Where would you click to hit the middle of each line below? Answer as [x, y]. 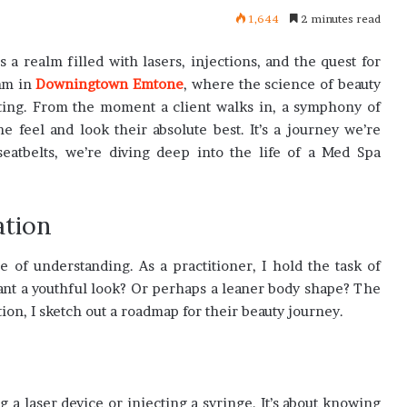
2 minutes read [339, 19]
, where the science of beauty [283, 84]
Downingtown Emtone [110, 84]
